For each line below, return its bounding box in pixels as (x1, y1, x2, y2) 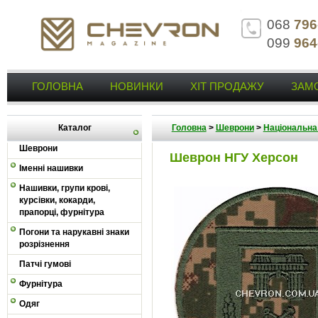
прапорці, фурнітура (19, 207, 104, 217)
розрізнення (19, 239, 70, 249)
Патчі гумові (19, 259, 71, 269)
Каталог (57, 123, 92, 133)
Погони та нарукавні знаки (19, 227, 129, 237)
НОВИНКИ (110, 80, 163, 92)
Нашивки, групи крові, (19, 183, 110, 193)
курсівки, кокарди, (19, 195, 95, 205)
